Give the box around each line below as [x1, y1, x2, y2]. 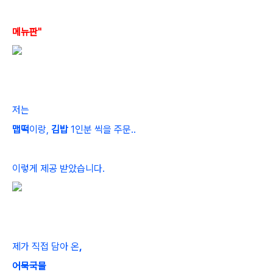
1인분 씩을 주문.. [71, 124, 136, 135]
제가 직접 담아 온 [12, 241, 79, 252]
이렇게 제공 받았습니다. [12, 163, 105, 174]
